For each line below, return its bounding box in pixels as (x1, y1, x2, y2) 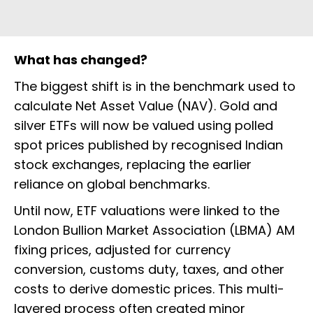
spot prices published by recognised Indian (14, 136, 283, 154)
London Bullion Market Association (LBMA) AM (14, 221, 295, 240)
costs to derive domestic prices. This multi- (14, 280, 284, 298)
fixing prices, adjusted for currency (14, 241, 231, 259)
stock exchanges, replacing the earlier (14, 156, 252, 174)
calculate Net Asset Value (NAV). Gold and (14, 97, 277, 115)
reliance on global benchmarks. (14, 175, 210, 194)
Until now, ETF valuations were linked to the (14, 202, 279, 220)
